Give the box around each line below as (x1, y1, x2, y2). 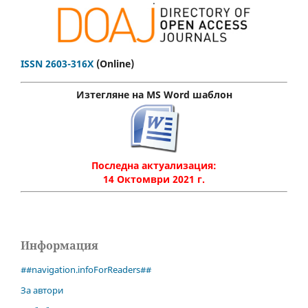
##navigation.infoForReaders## (21, 263, 151, 276)
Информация (21, 237, 98, 253)
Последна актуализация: (91, 158, 217, 172)
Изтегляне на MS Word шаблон (76, 88, 232, 102)
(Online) (93, 57, 134, 71)
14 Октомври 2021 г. (103, 172, 205, 186)
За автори (21, 283, 63, 296)
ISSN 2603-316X (21, 57, 93, 71)
